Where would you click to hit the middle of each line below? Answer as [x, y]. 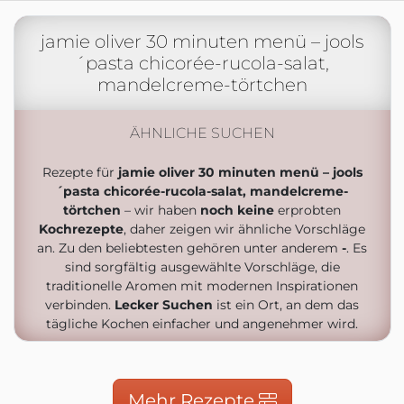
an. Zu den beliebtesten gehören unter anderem [189, 248]
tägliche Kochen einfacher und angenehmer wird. [202, 324]
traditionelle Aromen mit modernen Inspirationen [202, 286]
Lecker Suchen [164, 305]
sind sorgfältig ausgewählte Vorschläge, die [202, 267]
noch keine [237, 210]
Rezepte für [80, 172]
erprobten [308, 210]
